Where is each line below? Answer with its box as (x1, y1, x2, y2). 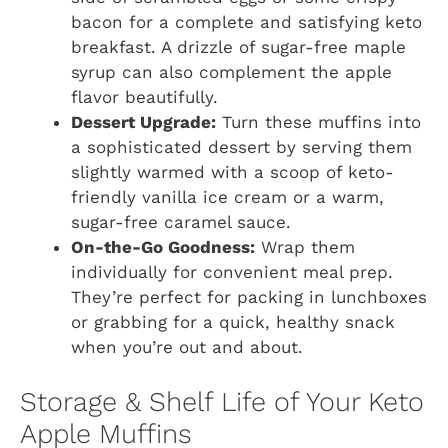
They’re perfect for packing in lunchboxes (71, 287, 427, 308)
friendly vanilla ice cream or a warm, (71, 187, 384, 208)
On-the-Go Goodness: (71, 237, 255, 258)
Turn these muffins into (216, 112, 421, 133)
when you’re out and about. (71, 337, 303, 358)
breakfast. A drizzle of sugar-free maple (71, 37, 406, 58)
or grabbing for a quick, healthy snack (71, 312, 395, 333)
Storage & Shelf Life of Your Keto (20, 385, 424, 418)
